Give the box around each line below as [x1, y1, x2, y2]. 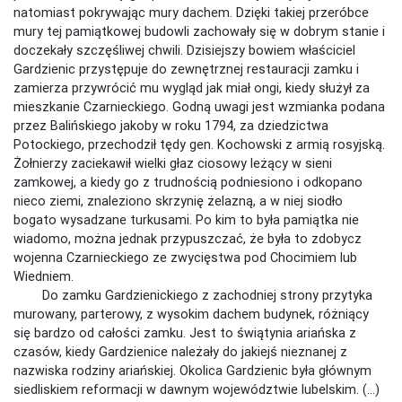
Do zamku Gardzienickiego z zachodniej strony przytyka [13, 286, 372, 303]
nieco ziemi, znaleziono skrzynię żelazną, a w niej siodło [13, 192, 343, 209]
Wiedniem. [13, 267, 74, 284]
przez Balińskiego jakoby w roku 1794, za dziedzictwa [13, 117, 328, 134]
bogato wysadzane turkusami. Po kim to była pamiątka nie [13, 211, 359, 228]
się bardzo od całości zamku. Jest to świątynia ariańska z [13, 324, 356, 341]
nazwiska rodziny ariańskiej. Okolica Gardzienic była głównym [13, 362, 371, 379]
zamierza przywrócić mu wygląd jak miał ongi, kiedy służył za [13, 79, 370, 96]
